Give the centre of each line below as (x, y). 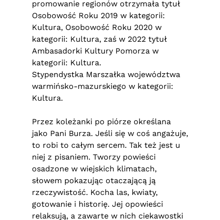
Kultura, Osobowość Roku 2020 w (97, 27)
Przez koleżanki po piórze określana (101, 122)
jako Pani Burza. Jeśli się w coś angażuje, (110, 133)
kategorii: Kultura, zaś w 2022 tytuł (99, 39)
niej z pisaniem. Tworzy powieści (94, 157)
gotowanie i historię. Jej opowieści (97, 204)
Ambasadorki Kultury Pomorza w (95, 51)
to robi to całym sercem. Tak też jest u (106, 145)
